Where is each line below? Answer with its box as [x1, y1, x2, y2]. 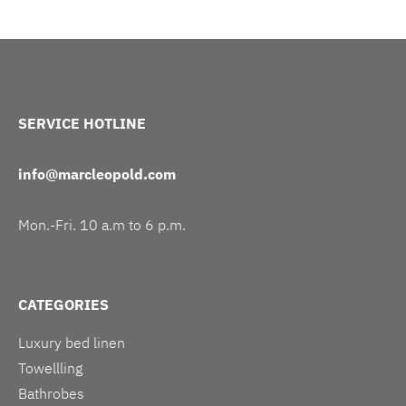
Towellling [18, 358, 82, 377]
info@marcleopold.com [18, 164, 176, 183]
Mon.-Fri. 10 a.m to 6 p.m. [18, 215, 186, 234]
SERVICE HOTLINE [18, 113, 146, 132]
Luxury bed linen [18, 333, 125, 352]
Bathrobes [18, 383, 84, 402]
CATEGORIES [18, 295, 109, 314]
